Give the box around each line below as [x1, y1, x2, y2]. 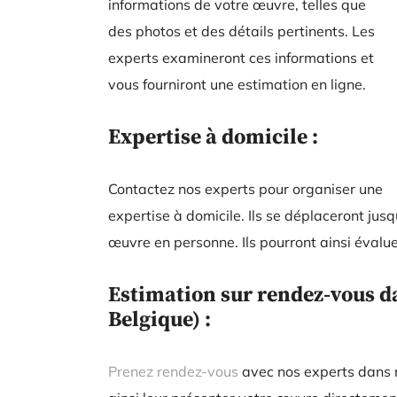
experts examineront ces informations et [108, 49, 374, 66]
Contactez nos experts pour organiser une [108, 180, 383, 198]
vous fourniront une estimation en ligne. [108, 75, 366, 93]
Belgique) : [108, 304, 211, 333]
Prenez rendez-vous [108, 362, 238, 380]
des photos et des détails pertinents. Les [108, 22, 375, 40]
